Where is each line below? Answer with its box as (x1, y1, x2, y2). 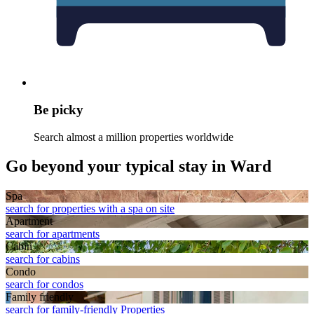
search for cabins (6, 253, 80, 266)
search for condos (6, 278, 83, 291)
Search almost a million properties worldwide (34, 130, 233, 143)
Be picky (34, 102, 83, 117)
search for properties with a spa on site (6, 203, 175, 215)
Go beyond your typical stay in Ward (6, 157, 271, 176)
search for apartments (6, 228, 100, 240)
